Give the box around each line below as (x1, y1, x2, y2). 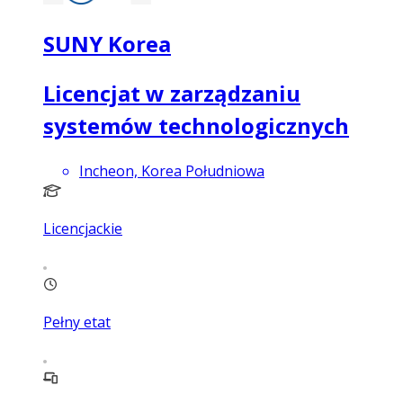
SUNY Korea (43, 28, 171, 58)
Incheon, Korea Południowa (79, 161, 264, 182)
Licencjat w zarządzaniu (43, 78, 300, 109)
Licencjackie (43, 219, 122, 239)
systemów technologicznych (43, 111, 349, 141)
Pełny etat (43, 312, 111, 333)
